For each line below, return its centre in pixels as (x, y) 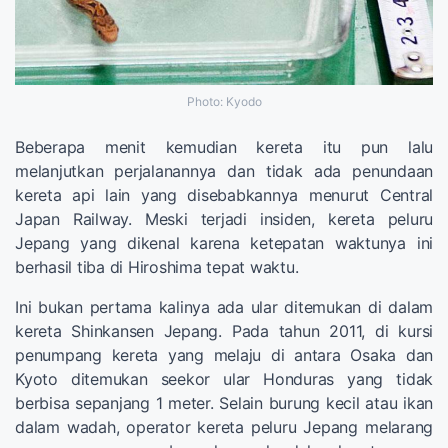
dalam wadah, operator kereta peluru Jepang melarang (224, 426)
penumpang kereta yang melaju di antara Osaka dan (224, 354)
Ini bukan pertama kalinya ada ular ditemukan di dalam (224, 306)
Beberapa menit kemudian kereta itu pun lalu (224, 146)
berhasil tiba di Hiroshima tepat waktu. (157, 266)
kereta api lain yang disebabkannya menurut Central (224, 194)
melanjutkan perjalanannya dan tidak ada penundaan (224, 170)
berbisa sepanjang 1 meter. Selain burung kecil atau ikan (224, 402)
